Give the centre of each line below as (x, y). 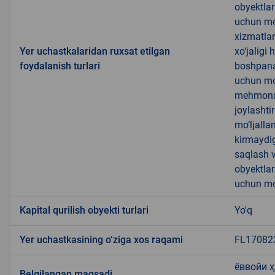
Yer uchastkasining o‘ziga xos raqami (101, 240)
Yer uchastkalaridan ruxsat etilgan (95, 52)
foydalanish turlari (60, 66)
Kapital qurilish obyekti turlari (84, 211)
